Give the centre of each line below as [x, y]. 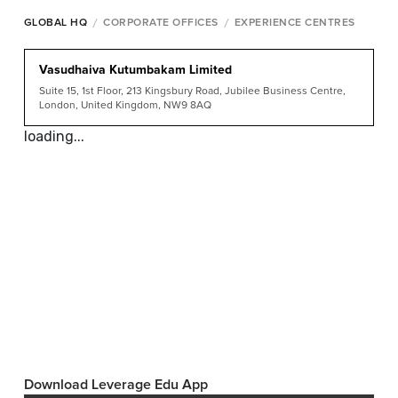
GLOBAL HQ [56, 23]
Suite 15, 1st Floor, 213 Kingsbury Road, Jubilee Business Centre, [192, 92]
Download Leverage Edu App [115, 385]
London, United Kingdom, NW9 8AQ [125, 106]
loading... [54, 136]
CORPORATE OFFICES [161, 23]
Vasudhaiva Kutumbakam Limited [135, 70]
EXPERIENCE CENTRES [295, 23]
